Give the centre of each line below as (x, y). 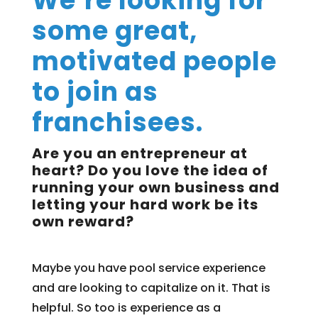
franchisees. (117, 122)
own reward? (83, 221)
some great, (114, 31)
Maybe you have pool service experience (148, 268)
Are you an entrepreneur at (139, 153)
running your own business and (155, 187)
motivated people (154, 61)
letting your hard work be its (145, 204)
